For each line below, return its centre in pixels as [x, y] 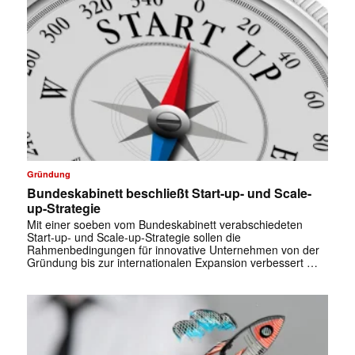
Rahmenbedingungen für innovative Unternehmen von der [173, 250]
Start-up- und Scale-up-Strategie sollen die [134, 237]
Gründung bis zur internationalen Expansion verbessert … [172, 263]
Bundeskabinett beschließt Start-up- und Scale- [169, 193]
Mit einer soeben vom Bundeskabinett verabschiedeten [164, 225]
